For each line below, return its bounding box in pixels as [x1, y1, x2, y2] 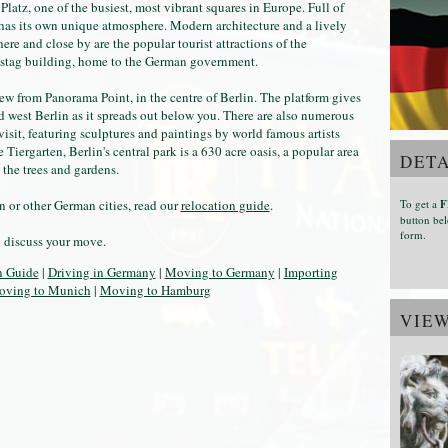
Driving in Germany [47, 262, 156, 281]
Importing [283, 262, 338, 281]
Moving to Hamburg [99, 280, 211, 299]
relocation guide [180, 195, 270, 214]
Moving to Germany [164, 262, 275, 281]
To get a [399, 195, 440, 211]
